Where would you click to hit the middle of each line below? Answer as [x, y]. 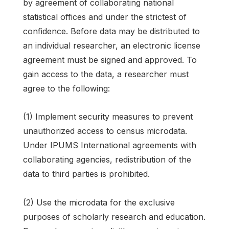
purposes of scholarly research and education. [114, 216]
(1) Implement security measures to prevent [108, 117]
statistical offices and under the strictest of [105, 17]
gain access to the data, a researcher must [106, 74]
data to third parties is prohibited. [86, 174]
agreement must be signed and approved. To [110, 60]
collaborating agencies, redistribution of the [107, 160]
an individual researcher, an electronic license [112, 46]
